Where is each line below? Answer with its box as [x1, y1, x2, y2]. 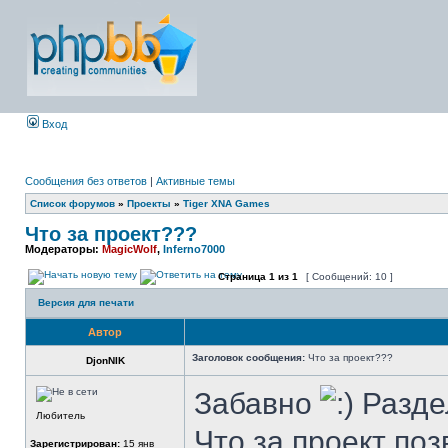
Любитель [36, 410, 85, 421]
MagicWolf [102, 243, 157, 255]
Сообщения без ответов [25, 175, 147, 187]
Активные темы [156, 175, 235, 187]
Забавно [194, 387, 320, 420]
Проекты [127, 198, 171, 209]
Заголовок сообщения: [192, 352, 305, 363]
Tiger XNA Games [183, 198, 270, 209]
